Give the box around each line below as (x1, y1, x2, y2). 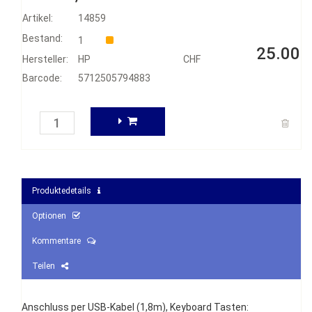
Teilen (32, 261, 61, 271)
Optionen (32, 211, 72, 221)
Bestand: (22, 33, 63, 44)
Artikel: (22, 13, 53, 24)
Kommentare (32, 236, 87, 246)
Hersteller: (22, 54, 68, 65)
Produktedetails (32, 186, 97, 196)
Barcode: (22, 72, 62, 84)
